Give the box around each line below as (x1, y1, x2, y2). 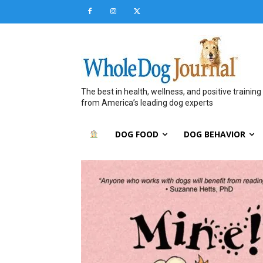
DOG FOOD (114, 129, 159, 140)
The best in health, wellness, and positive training (81, 87, 261, 96)
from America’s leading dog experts (81, 98, 213, 107)
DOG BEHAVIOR (183, 129, 245, 140)
